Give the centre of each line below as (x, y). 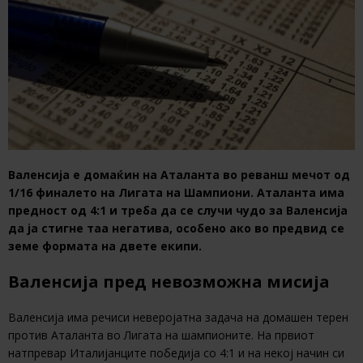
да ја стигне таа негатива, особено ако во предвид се (176, 228)
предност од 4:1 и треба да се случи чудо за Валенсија (178, 211)
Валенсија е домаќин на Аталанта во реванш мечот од (179, 175)
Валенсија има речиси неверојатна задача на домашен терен (178, 318)
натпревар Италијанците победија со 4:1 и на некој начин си (176, 353)
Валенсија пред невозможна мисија (169, 282)
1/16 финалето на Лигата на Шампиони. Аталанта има (176, 193)
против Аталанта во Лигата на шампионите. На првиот (161, 335)
